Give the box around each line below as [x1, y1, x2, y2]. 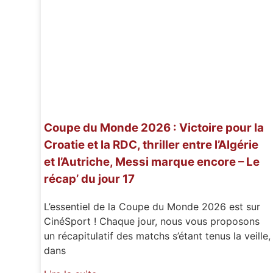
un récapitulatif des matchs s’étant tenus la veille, [44, 230, 271, 243]
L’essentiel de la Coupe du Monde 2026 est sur [44, 200, 261, 213]
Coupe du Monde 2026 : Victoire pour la [44, 121, 264, 135]
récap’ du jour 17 [44, 172, 135, 186]
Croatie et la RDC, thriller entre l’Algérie [44, 138, 259, 152]
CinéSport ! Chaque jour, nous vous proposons [44, 215, 260, 228]
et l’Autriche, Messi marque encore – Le [44, 155, 260, 169]
